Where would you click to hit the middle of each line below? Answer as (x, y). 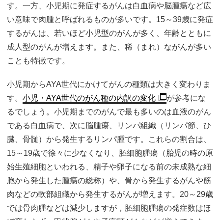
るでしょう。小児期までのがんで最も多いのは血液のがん (109, 111)
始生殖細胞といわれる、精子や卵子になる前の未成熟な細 (109, 166)
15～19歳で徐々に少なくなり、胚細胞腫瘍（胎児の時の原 (110, 153)
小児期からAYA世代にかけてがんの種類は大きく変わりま (109, 84)
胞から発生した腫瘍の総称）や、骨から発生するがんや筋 (109, 180)
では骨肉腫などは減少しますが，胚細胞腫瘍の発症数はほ (109, 208)
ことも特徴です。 (38, 60)
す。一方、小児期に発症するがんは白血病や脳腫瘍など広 (109, 5)
